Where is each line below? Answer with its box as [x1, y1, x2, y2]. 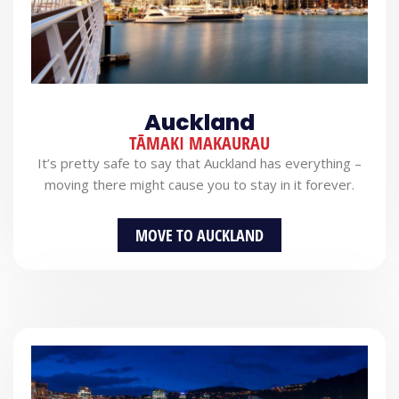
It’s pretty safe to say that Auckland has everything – [37, 153, 362, 172]
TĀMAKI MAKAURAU [129, 130, 270, 155]
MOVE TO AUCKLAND [135, 224, 264, 246]
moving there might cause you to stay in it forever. [45, 175, 354, 193]
